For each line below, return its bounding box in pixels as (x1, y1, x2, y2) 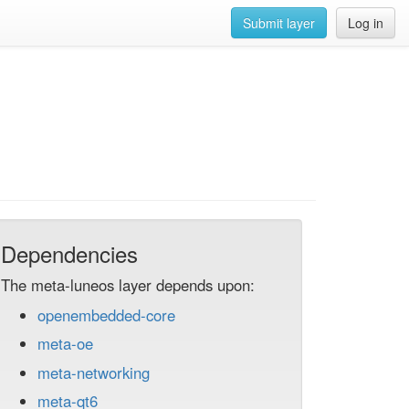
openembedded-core (37, 304, 175, 326)
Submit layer (243, 14, 315, 32)
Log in (348, 14, 383, 32)
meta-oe (37, 332, 93, 355)
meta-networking (37, 361, 150, 383)
